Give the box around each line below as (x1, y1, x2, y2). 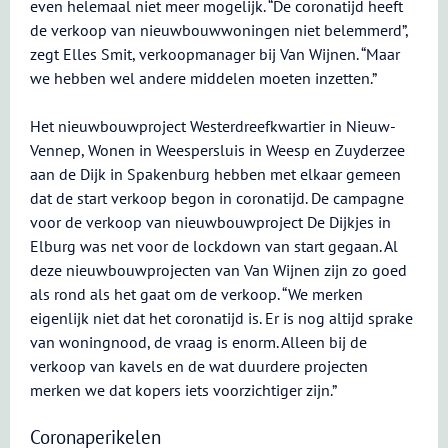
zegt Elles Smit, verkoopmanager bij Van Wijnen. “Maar (30, 44, 400, 64)
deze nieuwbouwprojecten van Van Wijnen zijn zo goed (30, 260, 407, 280)
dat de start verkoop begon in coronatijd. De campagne (30, 188, 404, 208)
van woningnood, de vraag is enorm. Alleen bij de (30, 332, 367, 352)
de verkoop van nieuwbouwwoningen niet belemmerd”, (30, 20, 408, 40)
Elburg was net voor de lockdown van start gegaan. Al (30, 236, 398, 256)
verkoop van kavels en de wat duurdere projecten (30, 356, 368, 376)
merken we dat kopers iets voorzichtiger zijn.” (30, 380, 337, 400)
